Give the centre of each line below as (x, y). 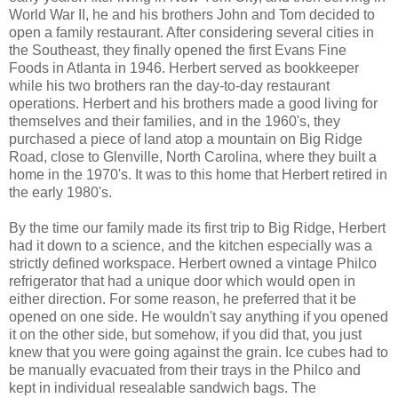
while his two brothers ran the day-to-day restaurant (169, 85)
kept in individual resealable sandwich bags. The (163, 387)
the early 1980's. (60, 192)
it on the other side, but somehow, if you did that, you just (185, 334)
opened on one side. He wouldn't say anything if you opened (199, 316)
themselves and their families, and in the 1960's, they (175, 121)
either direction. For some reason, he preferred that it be (183, 298)
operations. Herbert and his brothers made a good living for (193, 103)
